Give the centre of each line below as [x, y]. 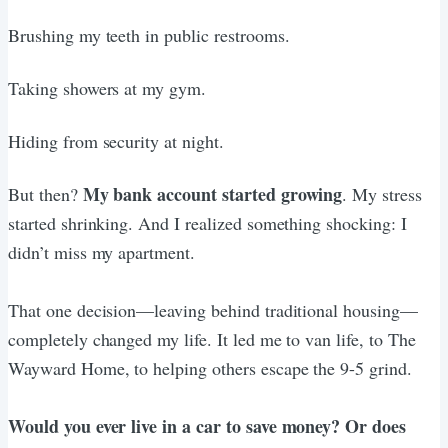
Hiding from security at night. [116, 140]
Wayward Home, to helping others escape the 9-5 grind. [210, 367]
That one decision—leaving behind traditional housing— [213, 309]
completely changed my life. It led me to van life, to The [212, 338]
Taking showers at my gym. [107, 87]
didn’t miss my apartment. [102, 251]
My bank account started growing [212, 193]
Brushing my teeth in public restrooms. [149, 34]
